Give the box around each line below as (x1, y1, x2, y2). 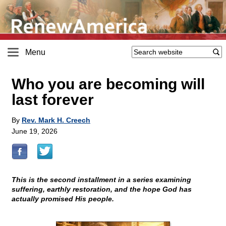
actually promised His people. (12, 195, 114, 203)
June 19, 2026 (12, 127, 58, 136)
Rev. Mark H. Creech (22, 116, 90, 125)
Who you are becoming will (12, 76, 205, 93)
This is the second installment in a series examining (12, 176, 191, 184)
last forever (12, 91, 94, 108)
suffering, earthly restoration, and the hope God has (12, 185, 192, 194)
